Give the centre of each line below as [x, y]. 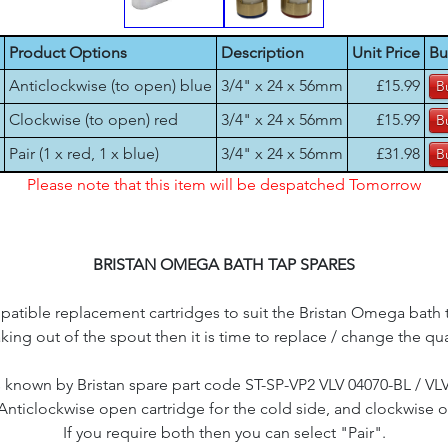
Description [262, 52]
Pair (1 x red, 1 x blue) [83, 153]
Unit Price [385, 52]
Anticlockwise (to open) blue [110, 85]
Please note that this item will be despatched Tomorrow [224, 184]
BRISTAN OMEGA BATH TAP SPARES [224, 264]
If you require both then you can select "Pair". [224, 432]
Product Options [67, 52]
